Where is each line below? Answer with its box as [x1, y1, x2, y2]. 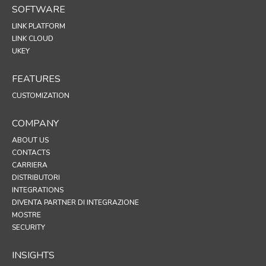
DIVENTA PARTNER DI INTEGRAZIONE [12, 197, 139, 207]
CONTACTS [12, 147, 50, 157]
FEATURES [12, 72, 61, 85]
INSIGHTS [12, 248, 55, 262]
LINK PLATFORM [12, 21, 65, 31]
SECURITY [12, 222, 45, 232]
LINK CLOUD [12, 33, 53, 43]
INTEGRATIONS [12, 185, 64, 195]
